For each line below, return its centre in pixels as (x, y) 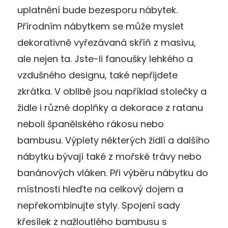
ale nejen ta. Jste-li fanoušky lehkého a (105, 59)
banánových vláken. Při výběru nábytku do (113, 173)
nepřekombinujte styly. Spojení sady (99, 206)
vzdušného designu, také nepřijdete (97, 75)
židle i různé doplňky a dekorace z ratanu (110, 108)
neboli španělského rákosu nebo (91, 124)
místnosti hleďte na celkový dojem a (100, 189)
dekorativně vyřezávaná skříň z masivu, (107, 43)
